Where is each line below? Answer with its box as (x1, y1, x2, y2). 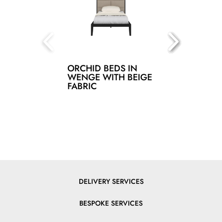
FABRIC (67, 80, 97, 93)
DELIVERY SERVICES (78, 176, 144, 186)
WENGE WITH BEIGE (67, 71, 152, 84)
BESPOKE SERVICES (79, 198, 143, 208)
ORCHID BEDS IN (67, 62, 137, 75)
